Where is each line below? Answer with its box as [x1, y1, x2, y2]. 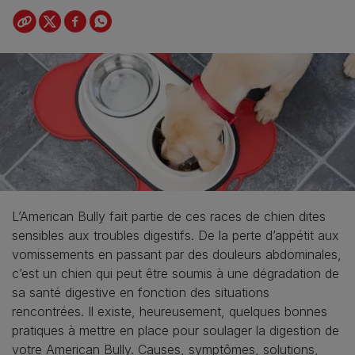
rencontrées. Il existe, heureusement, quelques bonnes [12, 303, 327, 319]
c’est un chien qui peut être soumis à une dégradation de [12, 265, 339, 281]
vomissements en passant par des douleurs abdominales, [12, 246, 342, 262]
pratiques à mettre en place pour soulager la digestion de [12, 322, 339, 338]
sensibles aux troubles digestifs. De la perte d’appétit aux [12, 227, 339, 243]
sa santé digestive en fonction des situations [12, 284, 269, 300]
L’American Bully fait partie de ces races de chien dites [12, 208, 326, 224]
